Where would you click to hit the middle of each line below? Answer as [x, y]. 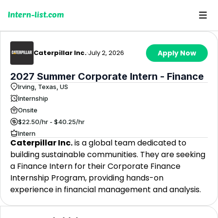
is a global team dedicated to [129, 143]
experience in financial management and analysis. [106, 190]
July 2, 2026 [106, 53]
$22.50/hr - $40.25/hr [51, 121]
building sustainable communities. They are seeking [108, 154]
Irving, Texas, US [43, 86]
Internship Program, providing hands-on [87, 178]
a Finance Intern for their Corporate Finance [95, 166]
